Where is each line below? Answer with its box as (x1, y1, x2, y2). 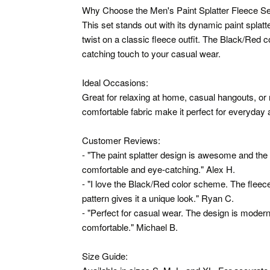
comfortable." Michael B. (82, 220, 178, 233)
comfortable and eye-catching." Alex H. (82, 162, 235, 175)
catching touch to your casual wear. (82, 46, 221, 60)
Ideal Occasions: (82, 75, 148, 89)
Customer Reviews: (82, 133, 160, 146)
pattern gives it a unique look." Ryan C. (82, 191, 234, 204)
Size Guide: (82, 249, 128, 262)
